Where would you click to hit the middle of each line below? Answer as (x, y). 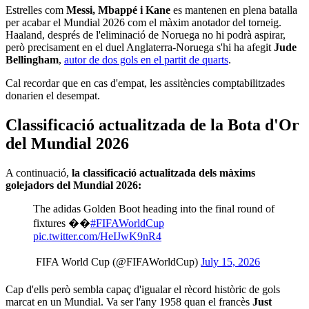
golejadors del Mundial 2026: (75, 185)
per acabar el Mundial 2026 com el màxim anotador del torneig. (143, 22)
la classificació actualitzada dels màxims (163, 172)
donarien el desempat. (53, 95)
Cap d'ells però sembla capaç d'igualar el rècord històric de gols (143, 289)
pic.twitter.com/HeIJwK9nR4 (97, 236)
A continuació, (39, 172)
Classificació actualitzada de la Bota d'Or (152, 124)
